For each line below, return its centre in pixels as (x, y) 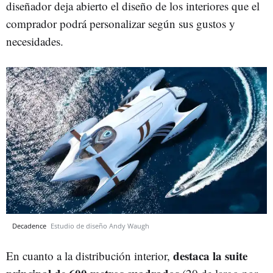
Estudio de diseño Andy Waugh (100, 225)
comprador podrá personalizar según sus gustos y (121, 23)
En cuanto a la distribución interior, (90, 255)
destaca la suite (210, 255)
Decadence (30, 225)
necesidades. (35, 41)
